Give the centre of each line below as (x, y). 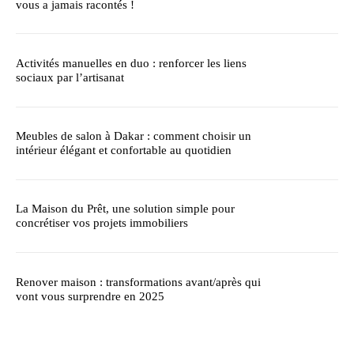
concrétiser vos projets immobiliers (102, 223)
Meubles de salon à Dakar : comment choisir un (134, 136)
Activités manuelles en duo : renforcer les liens (131, 63)
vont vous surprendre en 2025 (90, 296)
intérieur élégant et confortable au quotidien (124, 151)
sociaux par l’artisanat (70, 77)
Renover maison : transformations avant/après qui (138, 282)
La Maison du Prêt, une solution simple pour (125, 209)
